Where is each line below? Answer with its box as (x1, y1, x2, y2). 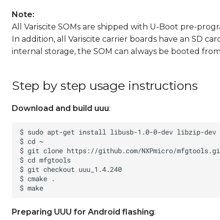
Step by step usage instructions (12, 78, 198, 93)
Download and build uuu (12, 104, 109, 113)
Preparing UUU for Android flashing (12, 207, 154, 217)
